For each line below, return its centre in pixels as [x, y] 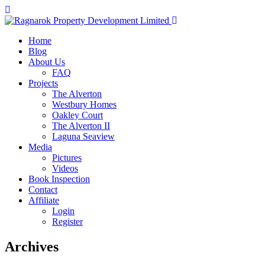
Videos [65, 168]
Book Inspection [59, 179]
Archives [32, 246]
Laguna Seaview [83, 136]
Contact [43, 190]
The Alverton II [81, 126]
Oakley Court [77, 115]
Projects [43, 83]
